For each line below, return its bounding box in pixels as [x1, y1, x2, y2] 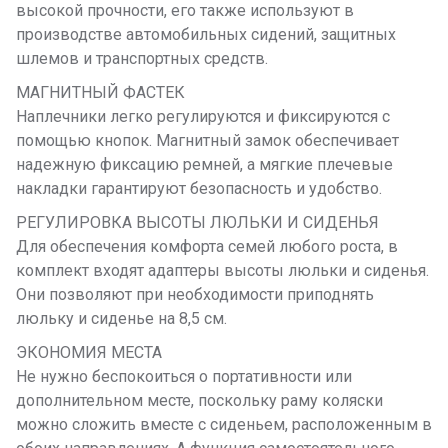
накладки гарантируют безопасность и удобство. [16, 179, 382, 199]
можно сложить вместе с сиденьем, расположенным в [16, 415, 432, 435]
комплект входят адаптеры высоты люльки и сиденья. [16, 261, 429, 281]
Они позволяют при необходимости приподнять [16, 285, 374, 305]
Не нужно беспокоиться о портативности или [16, 367, 352, 387]
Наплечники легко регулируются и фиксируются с [16, 107, 390, 127]
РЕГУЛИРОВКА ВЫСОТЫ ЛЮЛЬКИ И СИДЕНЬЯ [16, 213, 379, 233]
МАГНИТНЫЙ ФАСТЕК [16, 83, 185, 103]
